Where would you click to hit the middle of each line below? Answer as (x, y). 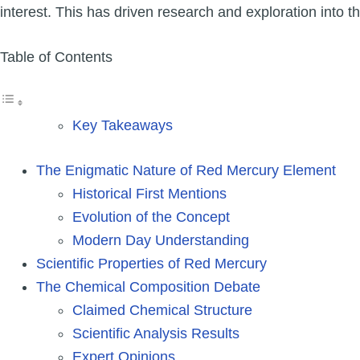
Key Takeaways (123, 125)
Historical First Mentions (149, 193)
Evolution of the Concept (151, 217)
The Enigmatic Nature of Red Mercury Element (186, 170)
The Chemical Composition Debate (148, 286)
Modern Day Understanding (161, 240)
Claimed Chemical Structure (162, 310)
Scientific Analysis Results (156, 333)
